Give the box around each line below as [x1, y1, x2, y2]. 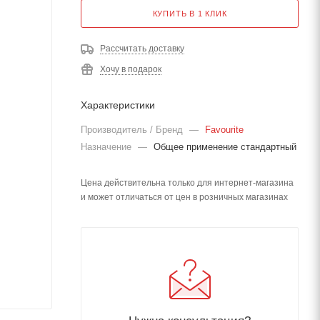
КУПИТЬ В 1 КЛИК [152, 9, 227, 18]
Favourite [205, 124, 244, 135]
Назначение [81, 141, 134, 152]
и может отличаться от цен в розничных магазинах [81, 192, 288, 202]
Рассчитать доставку [100, 44, 184, 54]
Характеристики [81, 99, 155, 111]
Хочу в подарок [100, 64, 161, 74]
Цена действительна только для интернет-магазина [81, 178, 294, 188]
